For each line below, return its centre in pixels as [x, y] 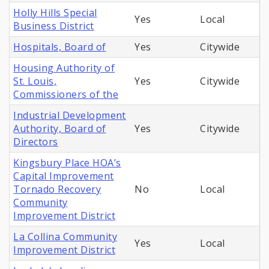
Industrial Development [70, 116]
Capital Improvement [64, 176]
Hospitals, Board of [60, 47]
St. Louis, [35, 81]
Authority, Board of [60, 129]
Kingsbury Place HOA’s [67, 163]
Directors [36, 142]
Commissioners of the [66, 95]
